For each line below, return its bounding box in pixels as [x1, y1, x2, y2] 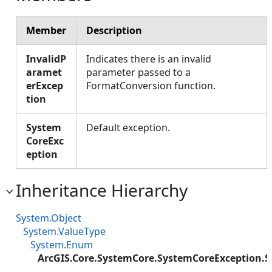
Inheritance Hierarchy [16, 178, 188, 202]
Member [26, 24, 66, 37]
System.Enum [30, 238, 93, 251]
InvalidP [26, 52, 66, 66]
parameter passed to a [86, 66, 191, 79]
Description [86, 24, 142, 37]
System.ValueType [23, 225, 106, 238]
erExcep [26, 79, 63, 92]
